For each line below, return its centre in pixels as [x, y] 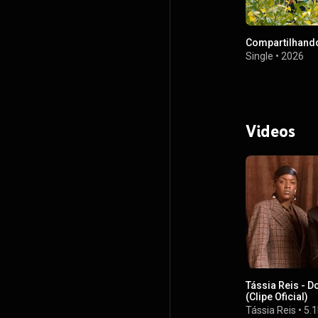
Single [259, 56]
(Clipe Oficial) [277, 297]
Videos [270, 131]
